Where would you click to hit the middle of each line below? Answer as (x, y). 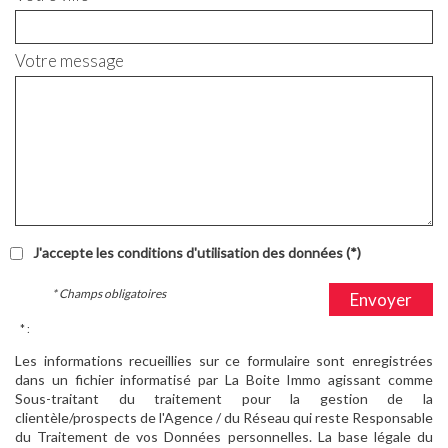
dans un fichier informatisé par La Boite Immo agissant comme (224, 379)
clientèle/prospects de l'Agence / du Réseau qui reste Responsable (224, 417)
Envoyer (380, 299)
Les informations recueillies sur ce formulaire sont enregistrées (224, 360)
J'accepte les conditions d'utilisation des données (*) (197, 252)
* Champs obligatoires (109, 293)
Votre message (69, 60)
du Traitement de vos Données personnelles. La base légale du (224, 436)
